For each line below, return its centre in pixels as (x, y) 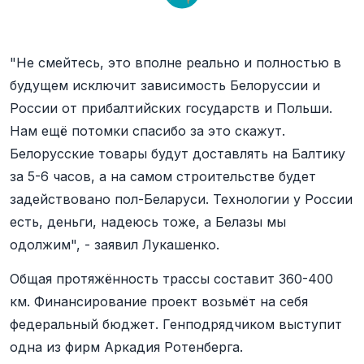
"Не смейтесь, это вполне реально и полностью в (175, 63)
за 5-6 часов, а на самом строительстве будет (163, 176)
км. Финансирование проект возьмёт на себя (159, 301)
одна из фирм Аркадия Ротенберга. (126, 347)
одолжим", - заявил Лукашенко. (115, 245)
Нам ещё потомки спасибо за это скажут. (147, 131)
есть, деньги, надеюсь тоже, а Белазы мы (148, 222)
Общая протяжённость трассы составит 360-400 (171, 279)
